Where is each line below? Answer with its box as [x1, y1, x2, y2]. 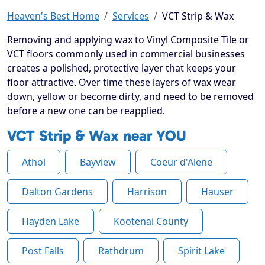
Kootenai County [114, 215, 188, 228]
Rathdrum [98, 244, 144, 258]
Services [112, 9, 149, 23]
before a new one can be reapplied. [7, 104, 165, 118]
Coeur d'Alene [150, 156, 212, 169]
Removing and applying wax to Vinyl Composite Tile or [7, 33, 249, 47]
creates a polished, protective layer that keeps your [7, 62, 236, 75]
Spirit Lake [178, 244, 225, 258]
